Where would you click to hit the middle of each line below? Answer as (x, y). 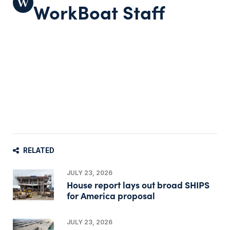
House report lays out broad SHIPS (138, 184)
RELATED (39, 150)
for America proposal (111, 195)
